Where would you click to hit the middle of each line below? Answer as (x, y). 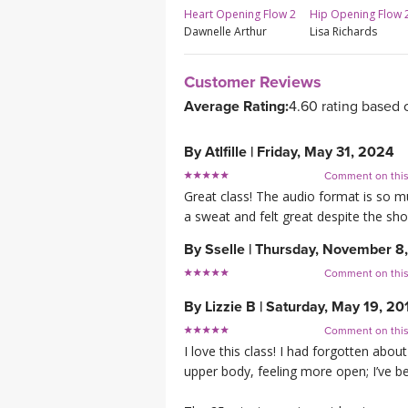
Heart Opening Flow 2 (240, 15)
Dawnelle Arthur (225, 32)
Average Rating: (236, 107)
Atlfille (226, 153)
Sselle (225, 250)
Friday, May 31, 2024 (326, 153)
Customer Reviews (253, 82)
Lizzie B (230, 307)
